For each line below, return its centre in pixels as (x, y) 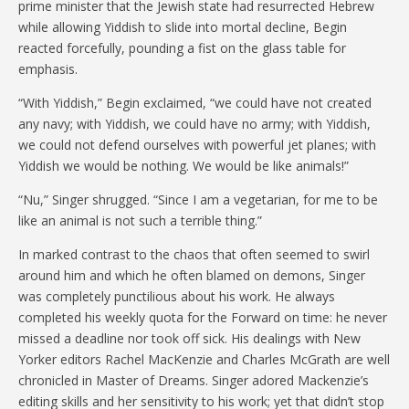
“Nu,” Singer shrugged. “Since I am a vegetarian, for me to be (198, 199)
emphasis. (48, 68)
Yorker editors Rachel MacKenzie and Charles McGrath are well (204, 359)
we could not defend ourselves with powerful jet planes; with (197, 144)
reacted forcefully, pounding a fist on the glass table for (182, 47)
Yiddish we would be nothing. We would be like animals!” (184, 165)
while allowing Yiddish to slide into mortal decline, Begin (183, 26)
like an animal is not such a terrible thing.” (140, 220)
